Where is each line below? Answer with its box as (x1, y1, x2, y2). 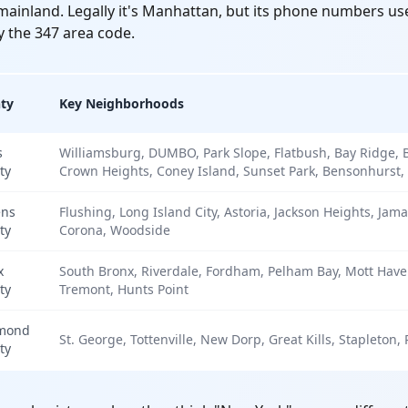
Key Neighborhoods (59, 95, 184, 112)
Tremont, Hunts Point (59, 280, 189, 298)
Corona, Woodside (59, 221, 170, 239)
